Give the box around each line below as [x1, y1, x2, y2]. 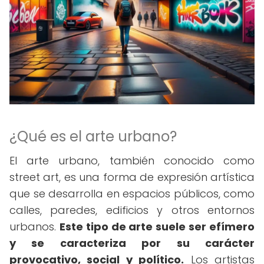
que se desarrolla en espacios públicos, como [9, 186, 255, 201]
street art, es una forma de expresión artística [9, 170, 255, 184]
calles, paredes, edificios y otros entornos [9, 203, 255, 217]
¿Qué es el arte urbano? [9, 127, 177, 146]
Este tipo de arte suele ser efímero [59, 219, 255, 234]
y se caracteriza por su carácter [9, 236, 255, 250]
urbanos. [9, 219, 60, 234]
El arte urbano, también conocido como [9, 153, 255, 168]
